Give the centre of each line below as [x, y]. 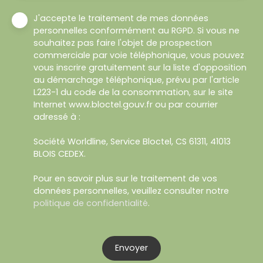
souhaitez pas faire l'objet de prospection [123, 43]
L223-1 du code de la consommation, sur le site [133, 92]
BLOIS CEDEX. [60, 154]
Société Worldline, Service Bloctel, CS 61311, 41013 [132, 141]
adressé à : [57, 117]
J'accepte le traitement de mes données [121, 18]
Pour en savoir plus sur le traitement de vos [125, 178]
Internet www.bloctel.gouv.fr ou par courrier [126, 104]
